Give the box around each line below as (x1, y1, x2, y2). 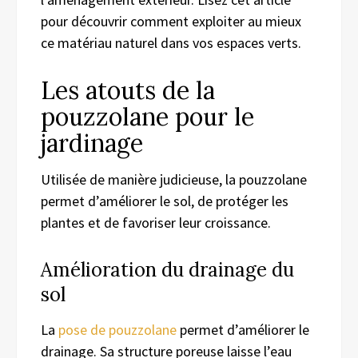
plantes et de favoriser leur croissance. (41, 213, 271, 232)
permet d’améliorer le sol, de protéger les (41, 191, 288, 210)
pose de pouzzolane (58, 320, 177, 339)
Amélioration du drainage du (41, 257, 294, 282)
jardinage (41, 127, 143, 158)
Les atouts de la (41, 74, 215, 105)
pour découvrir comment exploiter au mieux (41, 11, 301, 30)
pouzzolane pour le (41, 101, 254, 132)
